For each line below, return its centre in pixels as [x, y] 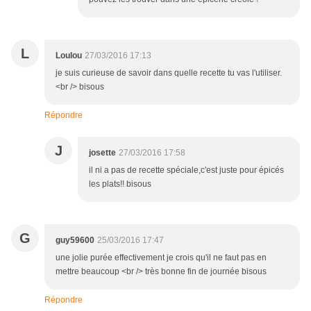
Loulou [69, 56]
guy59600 [75, 241]
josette [102, 153]
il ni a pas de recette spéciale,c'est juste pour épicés [186, 170]
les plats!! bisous [120, 184]
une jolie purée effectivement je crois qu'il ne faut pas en [161, 258]
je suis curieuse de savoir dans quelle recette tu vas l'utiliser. [169, 73]
